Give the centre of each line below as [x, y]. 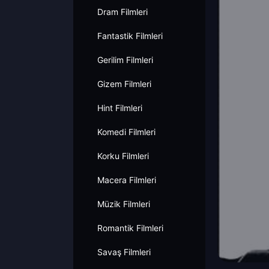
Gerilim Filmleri [125, 60]
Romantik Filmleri [130, 228]
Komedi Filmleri [126, 132]
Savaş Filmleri [124, 252]
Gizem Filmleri [124, 84]
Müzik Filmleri [124, 204]
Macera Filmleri [127, 180]
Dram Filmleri [122, 12]
